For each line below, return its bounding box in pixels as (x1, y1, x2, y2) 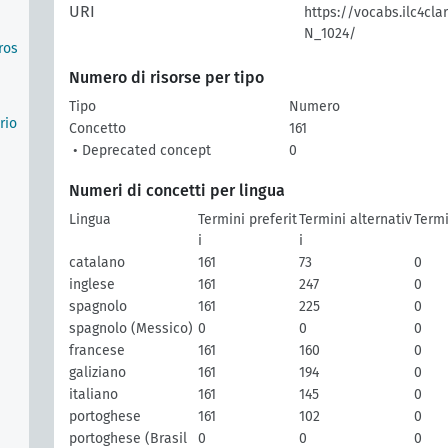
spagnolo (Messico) (69, 320, 193, 337)
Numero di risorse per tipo (69, 68, 264, 87)
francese (69, 342, 125, 359)
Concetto (69, 120, 126, 137)
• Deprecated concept (69, 142, 211, 159)
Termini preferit (198, 211, 297, 228)
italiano (69, 386, 118, 403)
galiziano (69, 364, 126, 381)
